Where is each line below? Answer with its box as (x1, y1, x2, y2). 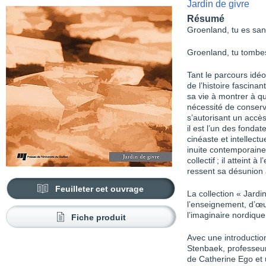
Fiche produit (71, 213, 126, 222)
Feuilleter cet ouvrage (55, 184, 144, 194)
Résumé (187, 14, 224, 24)
